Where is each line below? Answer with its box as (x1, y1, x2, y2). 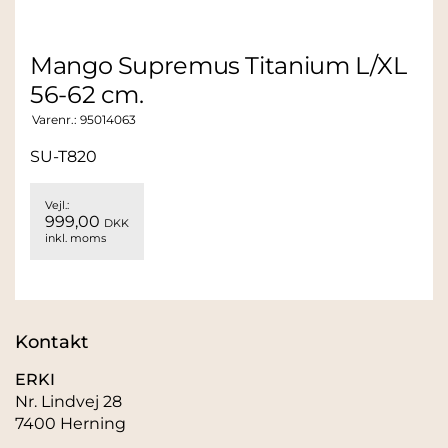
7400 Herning (15, 414, 126, 433)
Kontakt (15, 331, 88, 353)
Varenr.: (32, 112, 80, 127)
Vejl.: (45, 198, 69, 212)
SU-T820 (30, 147, 97, 166)
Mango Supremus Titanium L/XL (30, 51, 407, 80)
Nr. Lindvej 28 (15, 392, 122, 411)
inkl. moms (45, 231, 106, 245)
